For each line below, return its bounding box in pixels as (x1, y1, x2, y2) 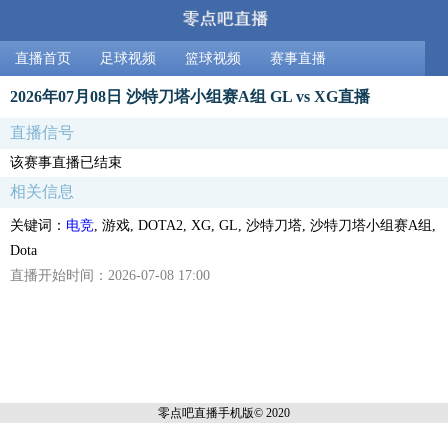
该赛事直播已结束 (10, 154, 122, 170)
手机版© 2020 (218, 405, 290, 420)
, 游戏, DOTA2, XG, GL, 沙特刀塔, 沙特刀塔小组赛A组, (94, 217, 436, 233)
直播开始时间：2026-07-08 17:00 (10, 267, 210, 283)
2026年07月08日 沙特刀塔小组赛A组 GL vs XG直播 (10, 86, 370, 106)
